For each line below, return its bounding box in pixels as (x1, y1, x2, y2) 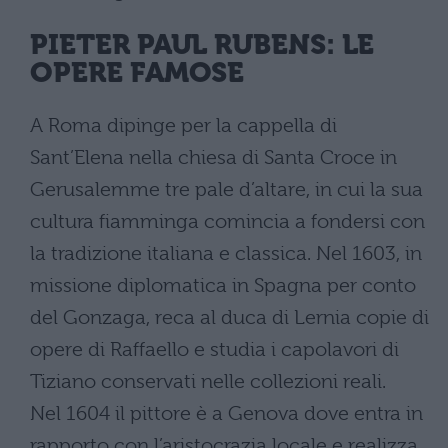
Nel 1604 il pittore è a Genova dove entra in (30, 402, 423, 425)
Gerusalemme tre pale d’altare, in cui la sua (30, 178, 423, 201)
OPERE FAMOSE (30, 55, 245, 89)
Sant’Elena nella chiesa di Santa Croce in (30, 146, 397, 169)
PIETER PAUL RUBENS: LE (30, 27, 374, 61)
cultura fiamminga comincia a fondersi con (30, 210, 425, 233)
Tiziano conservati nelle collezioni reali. (30, 370, 386, 393)
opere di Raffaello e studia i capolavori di (30, 338, 399, 361)
